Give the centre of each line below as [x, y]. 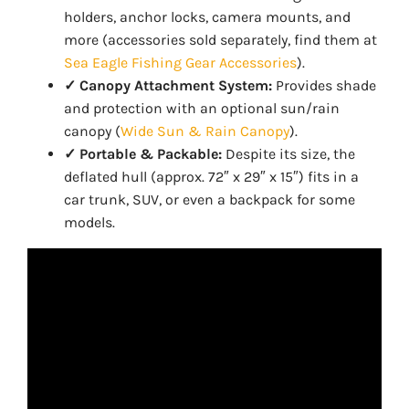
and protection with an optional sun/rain [201, 109]
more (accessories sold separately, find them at [220, 40]
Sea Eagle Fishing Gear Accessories [180, 63]
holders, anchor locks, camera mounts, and [207, 17]
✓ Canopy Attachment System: [168, 86]
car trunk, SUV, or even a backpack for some [209, 200]
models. [89, 223]
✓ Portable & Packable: [142, 154]
